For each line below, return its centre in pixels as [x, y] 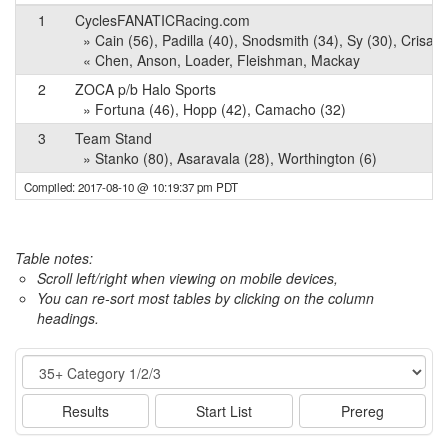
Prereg [363, 411]
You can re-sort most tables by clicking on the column [205, 298]
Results [85, 411]
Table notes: [54, 258]
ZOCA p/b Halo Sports [145, 89]
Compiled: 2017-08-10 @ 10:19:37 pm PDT [131, 187]
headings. [68, 318]
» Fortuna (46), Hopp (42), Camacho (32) [210, 109]
